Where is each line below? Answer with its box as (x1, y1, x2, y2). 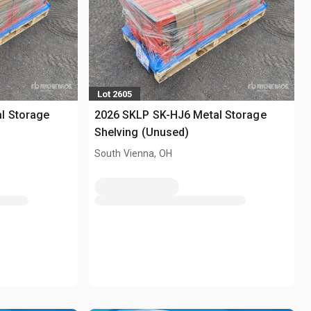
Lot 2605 (96, 88, 132, 99)
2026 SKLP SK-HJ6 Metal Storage (94, 108, 267, 122)
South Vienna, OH (94, 148, 173, 160)
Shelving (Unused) (94, 126, 190, 140)
